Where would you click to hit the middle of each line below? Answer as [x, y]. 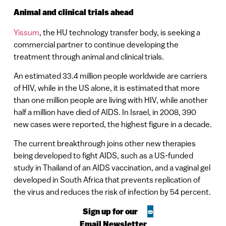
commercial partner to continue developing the [96, 44]
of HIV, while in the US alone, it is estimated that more [106, 88]
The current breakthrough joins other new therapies [104, 144]
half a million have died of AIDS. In [72, 112]
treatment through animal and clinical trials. [89, 56]
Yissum [26, 32]
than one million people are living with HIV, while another [110, 100]
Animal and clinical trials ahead [73, 13]
